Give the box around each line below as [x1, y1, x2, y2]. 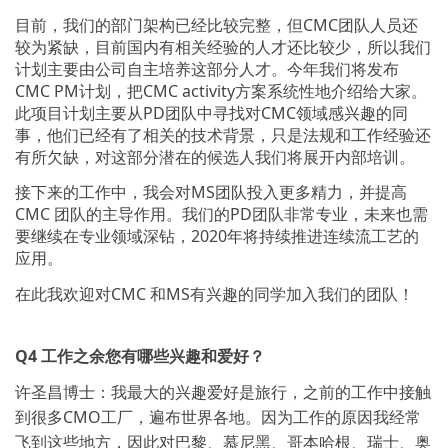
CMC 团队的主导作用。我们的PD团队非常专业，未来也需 [15, 203, 428, 225]
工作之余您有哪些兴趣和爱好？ [41, 345, 265, 367]
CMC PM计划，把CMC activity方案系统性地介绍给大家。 [15, 80, 427, 102]
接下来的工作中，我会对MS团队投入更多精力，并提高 [15, 181, 407, 203]
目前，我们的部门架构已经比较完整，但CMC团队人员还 [15, 14, 418, 36]
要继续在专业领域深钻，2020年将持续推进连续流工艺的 [15, 225, 419, 247]
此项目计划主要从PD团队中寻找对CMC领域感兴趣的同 [15, 102, 408, 124]
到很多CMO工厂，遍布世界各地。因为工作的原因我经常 [15, 406, 421, 428]
